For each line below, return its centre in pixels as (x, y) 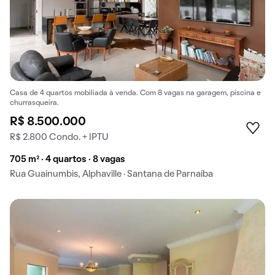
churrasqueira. (34, 103)
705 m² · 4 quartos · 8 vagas (68, 159)
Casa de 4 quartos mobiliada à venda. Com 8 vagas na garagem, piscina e (135, 93)
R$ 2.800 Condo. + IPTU (59, 137)
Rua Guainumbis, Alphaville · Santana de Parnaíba (111, 174)
